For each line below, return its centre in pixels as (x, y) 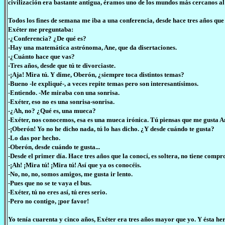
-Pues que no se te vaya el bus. (50, 183)
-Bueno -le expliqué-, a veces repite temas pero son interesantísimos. (103, 84)
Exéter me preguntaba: (41, 29)
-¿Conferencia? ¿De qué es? (47, 38)
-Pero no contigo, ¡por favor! (48, 201)
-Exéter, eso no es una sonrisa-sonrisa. (61, 102)
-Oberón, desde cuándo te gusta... (54, 147)
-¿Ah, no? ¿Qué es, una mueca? (52, 111)
